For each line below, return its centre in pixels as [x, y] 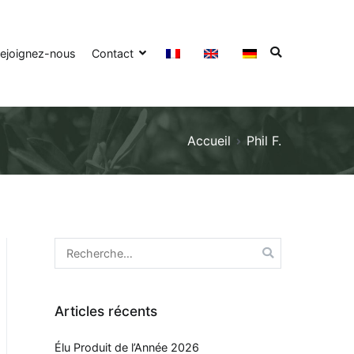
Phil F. [264, 140]
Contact [112, 53]
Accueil [209, 140]
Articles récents [106, 311]
